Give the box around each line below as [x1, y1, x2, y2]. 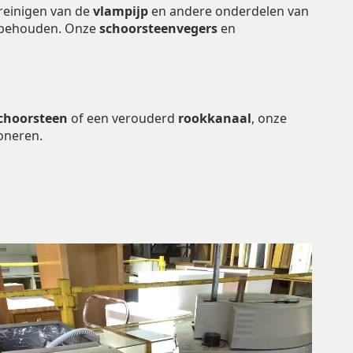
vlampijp [93, 2, 148, 20]
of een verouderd [68, 110, 178, 128]
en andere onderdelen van [148, 2, 309, 20]
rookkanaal [178, 110, 251, 128]
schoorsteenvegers [99, 20, 217, 38]
